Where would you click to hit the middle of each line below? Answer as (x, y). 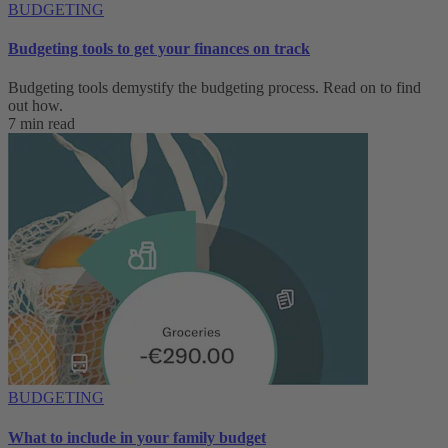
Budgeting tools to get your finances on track (159, 49)
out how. (35, 106)
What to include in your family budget (137, 437)
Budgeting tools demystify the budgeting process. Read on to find (214, 88)
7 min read (41, 124)
